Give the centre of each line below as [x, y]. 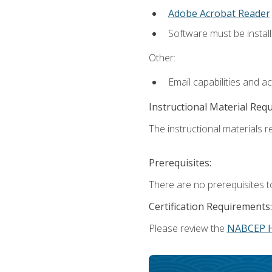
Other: [162, 58]
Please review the [188, 228]
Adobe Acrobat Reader [219, 14]
